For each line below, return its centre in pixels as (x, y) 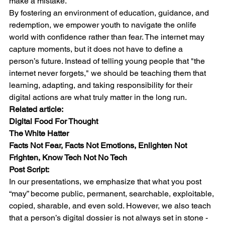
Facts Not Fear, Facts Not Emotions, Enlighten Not (99, 145)
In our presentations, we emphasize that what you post (106, 181)
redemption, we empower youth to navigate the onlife (104, 25)
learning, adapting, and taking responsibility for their (102, 85)
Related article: (36, 109)
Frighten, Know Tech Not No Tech (68, 157)
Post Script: (29, 169)
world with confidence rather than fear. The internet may (108, 37)
